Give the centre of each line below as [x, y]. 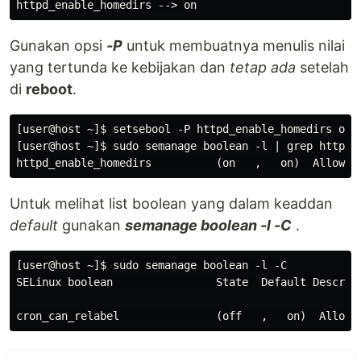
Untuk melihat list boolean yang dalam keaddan [171, 204]
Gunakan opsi [58, 46]
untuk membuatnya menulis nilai [234, 46]
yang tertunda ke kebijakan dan [120, 68]
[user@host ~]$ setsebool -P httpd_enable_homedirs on [184, 129]
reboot [49, 89]
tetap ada [263, 68]
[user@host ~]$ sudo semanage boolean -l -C [151, 266]
